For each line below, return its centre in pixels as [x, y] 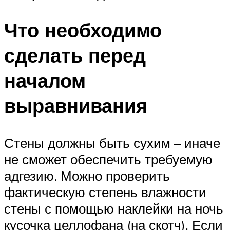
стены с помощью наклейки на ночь [114, 209]
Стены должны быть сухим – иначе [112, 143]
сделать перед [75, 55]
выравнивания [76, 106]
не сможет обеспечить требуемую [108, 159]
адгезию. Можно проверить [87, 176]
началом [45, 81]
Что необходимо [83, 30]
